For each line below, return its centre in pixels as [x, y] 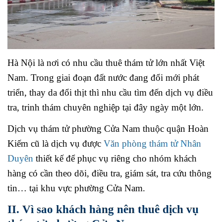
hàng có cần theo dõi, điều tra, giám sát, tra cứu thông [110, 173]
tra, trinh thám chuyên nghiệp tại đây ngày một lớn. [106, 107]
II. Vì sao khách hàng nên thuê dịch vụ [103, 209]
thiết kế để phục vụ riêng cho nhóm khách [115, 158]
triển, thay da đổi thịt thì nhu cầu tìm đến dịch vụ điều [110, 92]
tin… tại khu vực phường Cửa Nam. [76, 188]
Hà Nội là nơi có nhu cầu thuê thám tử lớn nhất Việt [106, 62]
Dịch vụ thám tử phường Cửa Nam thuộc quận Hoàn [108, 128]
